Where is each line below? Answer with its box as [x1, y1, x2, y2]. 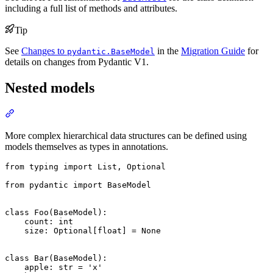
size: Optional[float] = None [5, 225, 161, 235]
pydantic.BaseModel [67, 46, 155, 56]
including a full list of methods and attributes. [5, 2, 177, 13]
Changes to [21, 45, 67, 56]
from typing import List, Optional [5, 161, 166, 171]
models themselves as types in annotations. [5, 141, 168, 152]
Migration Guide [181, 45, 245, 56]
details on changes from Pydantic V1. [5, 56, 149, 67]
